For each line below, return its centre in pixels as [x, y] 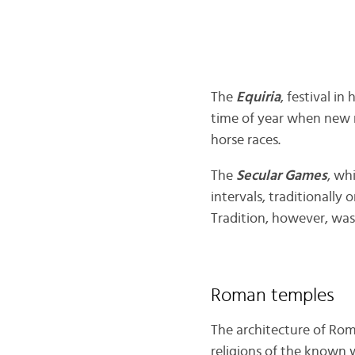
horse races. [245, 140]
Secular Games [281, 176]
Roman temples [272, 295]
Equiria [258, 97]
